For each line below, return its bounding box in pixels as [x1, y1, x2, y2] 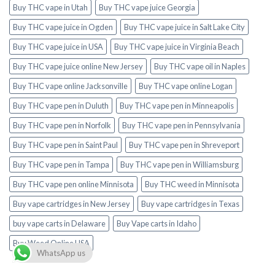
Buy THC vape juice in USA [13, 42, 103, 52]
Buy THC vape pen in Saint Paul [13, 140, 118, 150]
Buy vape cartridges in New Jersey [13, 199, 130, 209]
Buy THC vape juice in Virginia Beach [114, 42, 239, 52]
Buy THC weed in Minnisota [145, 179, 239, 190]
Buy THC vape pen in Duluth [13, 101, 109, 111]
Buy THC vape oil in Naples [154, 61, 246, 72]
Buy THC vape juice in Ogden [13, 22, 113, 33]
